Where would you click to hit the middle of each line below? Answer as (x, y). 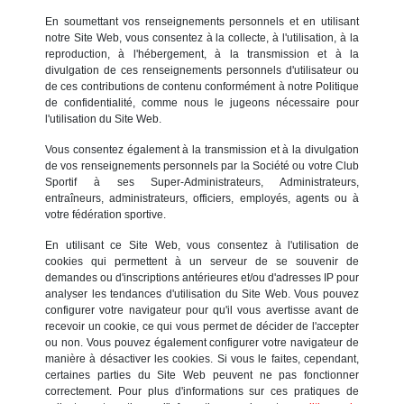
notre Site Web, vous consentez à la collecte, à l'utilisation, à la (202, 37)
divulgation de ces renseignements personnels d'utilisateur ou (202, 70)
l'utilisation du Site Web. (103, 119)
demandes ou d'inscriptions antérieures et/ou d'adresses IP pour (202, 277)
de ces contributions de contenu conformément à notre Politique (202, 86)
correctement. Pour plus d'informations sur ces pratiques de (202, 391)
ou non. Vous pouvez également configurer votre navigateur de (202, 342)
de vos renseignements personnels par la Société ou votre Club (202, 165)
